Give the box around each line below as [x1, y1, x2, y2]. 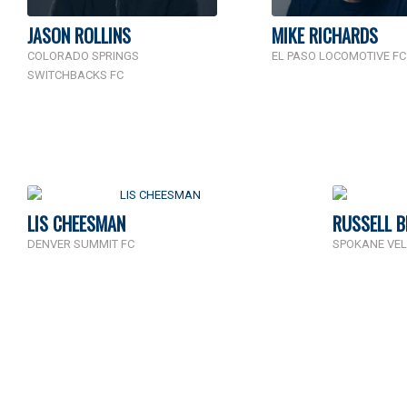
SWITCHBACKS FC [27, 67, 124, 82]
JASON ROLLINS [27, 21, 131, 49]
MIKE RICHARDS [272, 21, 378, 49]
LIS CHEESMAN [27, 209, 125, 237]
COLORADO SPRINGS [27, 48, 139, 63]
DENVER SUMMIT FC [27, 236, 134, 251]
